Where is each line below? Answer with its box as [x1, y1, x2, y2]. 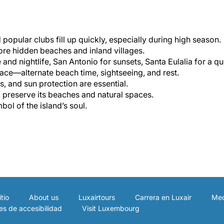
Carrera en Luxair [135, 192, 191, 201]
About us [29, 192, 58, 201]
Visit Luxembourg [82, 203, 139, 212]
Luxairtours [78, 192, 115, 201]
